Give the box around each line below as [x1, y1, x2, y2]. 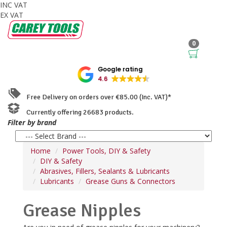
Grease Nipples [23, 199, 141, 222]
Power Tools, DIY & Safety [62, 145, 150, 156]
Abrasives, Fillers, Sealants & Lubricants [40, 166, 170, 176]
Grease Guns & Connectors [86, 176, 175, 186]
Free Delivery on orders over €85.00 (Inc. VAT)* [22, 92, 171, 101]
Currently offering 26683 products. [22, 107, 134, 117]
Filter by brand [8, 117, 56, 127]
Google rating [97, 65, 143, 74]
